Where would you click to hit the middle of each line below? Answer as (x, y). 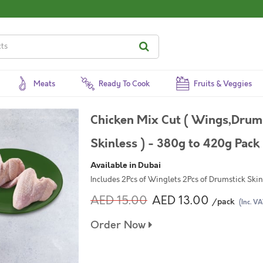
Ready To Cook (124, 84)
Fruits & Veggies (222, 84)
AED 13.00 (181, 200)
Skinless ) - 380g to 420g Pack (175, 144)
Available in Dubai (126, 165)
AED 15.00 (119, 200)
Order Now (119, 225)
